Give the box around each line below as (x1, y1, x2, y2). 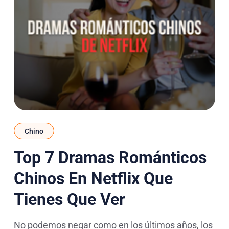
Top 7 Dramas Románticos (13, 148, 207, 168)
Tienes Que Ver (13, 190, 125, 210)
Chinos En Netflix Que (13, 169, 173, 189)
